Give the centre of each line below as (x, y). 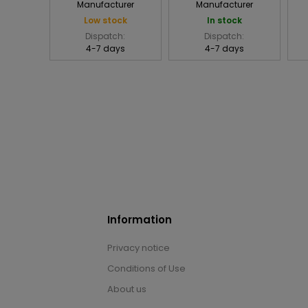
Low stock (105, 21)
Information (140, 220)
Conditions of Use (146, 269)
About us (127, 289)
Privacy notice (139, 248)
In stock (224, 21)
